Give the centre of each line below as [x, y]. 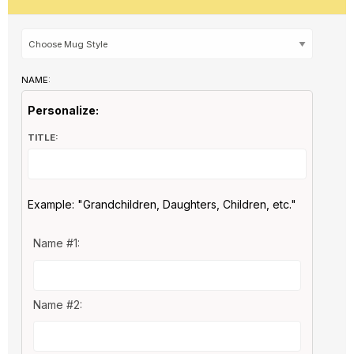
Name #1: [56, 243]
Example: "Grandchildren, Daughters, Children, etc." [162, 205]
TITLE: [43, 137]
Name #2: [57, 305]
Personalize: [63, 111]
